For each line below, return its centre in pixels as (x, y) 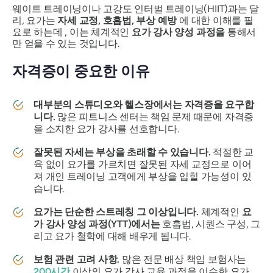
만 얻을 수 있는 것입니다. (66, 43)
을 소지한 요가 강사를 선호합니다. (106, 129)
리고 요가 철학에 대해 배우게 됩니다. (112, 236)
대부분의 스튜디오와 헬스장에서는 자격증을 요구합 (144, 105)
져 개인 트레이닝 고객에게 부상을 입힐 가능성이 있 (143, 177)
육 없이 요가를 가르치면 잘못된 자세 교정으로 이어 (143, 165)
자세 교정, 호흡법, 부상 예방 (117, 20)
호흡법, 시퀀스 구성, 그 (210, 224)
